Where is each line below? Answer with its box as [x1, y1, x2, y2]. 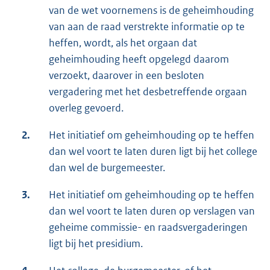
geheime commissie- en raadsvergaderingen [49, 221, 248, 234]
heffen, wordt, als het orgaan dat [49, 36, 197, 50]
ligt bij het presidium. [49, 237, 143, 251]
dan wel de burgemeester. [49, 161, 165, 175]
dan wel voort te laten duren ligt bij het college [49, 145, 257, 159]
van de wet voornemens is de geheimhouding [49, 4, 254, 17]
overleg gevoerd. [49, 101, 124, 115]
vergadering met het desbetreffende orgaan [49, 85, 247, 99]
